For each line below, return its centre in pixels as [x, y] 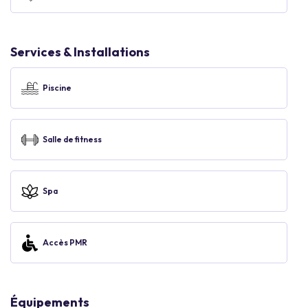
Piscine [57, 88]
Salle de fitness [72, 139]
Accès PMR [65, 242]
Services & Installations [80, 52]
